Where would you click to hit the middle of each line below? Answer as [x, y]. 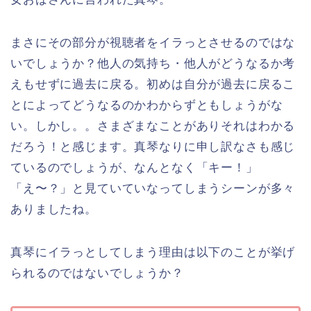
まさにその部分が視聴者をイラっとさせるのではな [153, 42]
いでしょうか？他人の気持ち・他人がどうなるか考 [153, 63]
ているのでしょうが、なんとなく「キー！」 [134, 167]
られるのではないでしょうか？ [97, 273]
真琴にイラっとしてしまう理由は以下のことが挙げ [153, 252]
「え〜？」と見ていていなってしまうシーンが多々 [153, 188]
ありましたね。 [54, 209]
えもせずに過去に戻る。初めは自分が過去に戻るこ [153, 84]
